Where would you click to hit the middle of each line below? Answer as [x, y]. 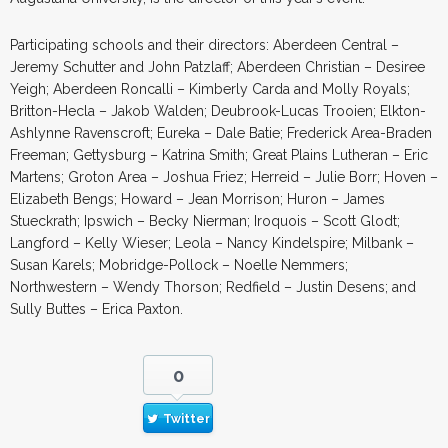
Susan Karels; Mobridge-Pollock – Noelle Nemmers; [179, 265]
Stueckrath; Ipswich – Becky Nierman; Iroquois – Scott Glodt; [205, 221]
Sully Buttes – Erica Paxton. [96, 309]
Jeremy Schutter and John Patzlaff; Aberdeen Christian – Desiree [217, 67]
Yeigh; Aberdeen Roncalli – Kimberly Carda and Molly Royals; [210, 89]
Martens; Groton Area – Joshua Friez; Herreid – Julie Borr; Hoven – [224, 177]
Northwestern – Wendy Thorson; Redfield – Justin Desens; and [213, 287]
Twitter [186, 419]
